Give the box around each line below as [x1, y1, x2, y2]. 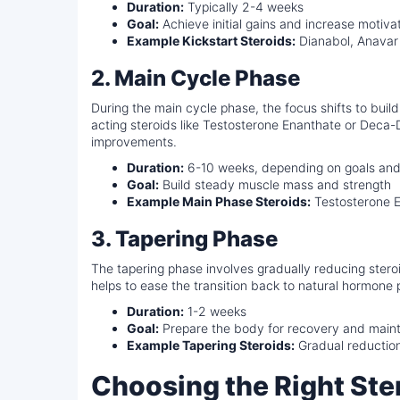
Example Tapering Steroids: [127, 337, 295, 353]
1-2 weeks [184, 304, 246, 319]
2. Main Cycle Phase [91, 65, 300, 91]
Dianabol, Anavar [296, 33, 398, 48]
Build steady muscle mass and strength [159, 177, 391, 192]
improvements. [91, 134, 177, 149]
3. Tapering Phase [91, 226, 278, 252]
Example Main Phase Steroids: [127, 194, 311, 209]
